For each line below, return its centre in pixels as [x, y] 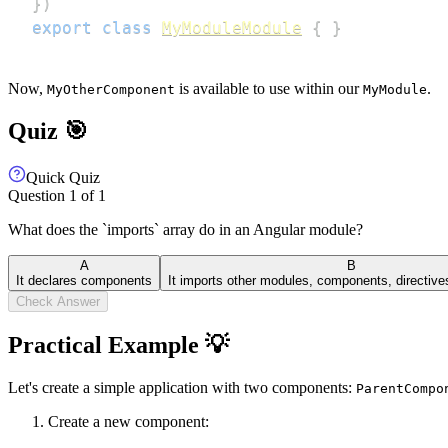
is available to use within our [269, 88]
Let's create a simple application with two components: [182, 387]
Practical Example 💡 [118, 344]
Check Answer [58, 301]
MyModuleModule [232, 27]
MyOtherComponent [111, 89]
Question [38, 195]
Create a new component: [128, 421]
